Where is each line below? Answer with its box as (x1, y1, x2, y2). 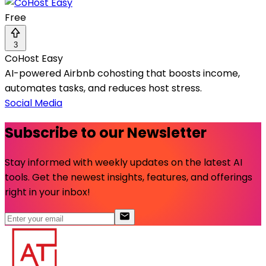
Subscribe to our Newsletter (5, 123, 207, 143)
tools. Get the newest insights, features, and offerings (5, 170, 252, 185)
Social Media (5, 96, 62, 110)
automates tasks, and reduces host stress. (5, 81, 202, 96)
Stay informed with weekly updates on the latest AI (5, 156, 242, 170)
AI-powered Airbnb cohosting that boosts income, (5, 66, 240, 81)
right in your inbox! (5, 185, 90, 199)
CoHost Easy (5, 52, 63, 66)
